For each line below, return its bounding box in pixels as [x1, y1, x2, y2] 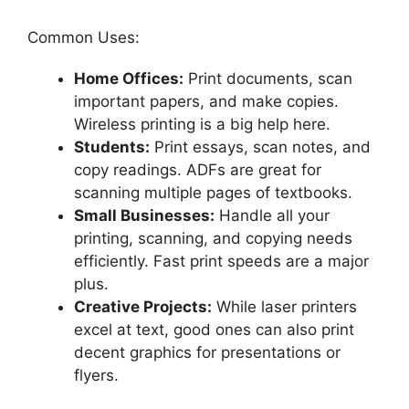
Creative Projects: [74, 297, 212, 316]
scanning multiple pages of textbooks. [74, 183, 352, 202]
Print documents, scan [184, 68, 352, 88]
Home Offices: [74, 68, 184, 88]
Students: [74, 137, 150, 156]
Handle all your [215, 205, 330, 225]
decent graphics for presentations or [74, 342, 341, 362]
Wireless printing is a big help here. [74, 114, 330, 133]
